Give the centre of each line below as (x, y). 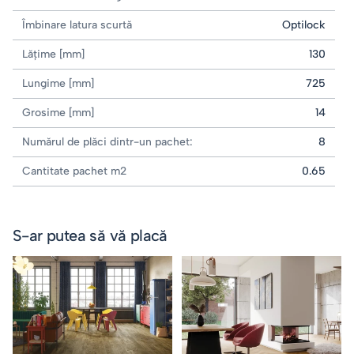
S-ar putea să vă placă (90, 235)
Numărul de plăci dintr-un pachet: (107, 142)
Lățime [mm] (53, 54)
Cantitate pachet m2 (74, 171)
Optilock (304, 25)
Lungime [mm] (58, 83)
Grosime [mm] (58, 113)
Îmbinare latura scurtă (77, 25)
